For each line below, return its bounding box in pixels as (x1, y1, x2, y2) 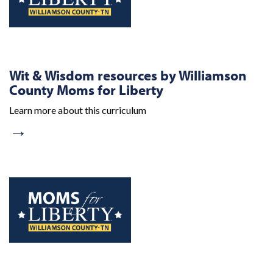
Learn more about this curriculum (9, 104, 146, 116)
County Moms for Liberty (9, 80, 163, 99)
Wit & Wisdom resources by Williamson (9, 66, 246, 84)
